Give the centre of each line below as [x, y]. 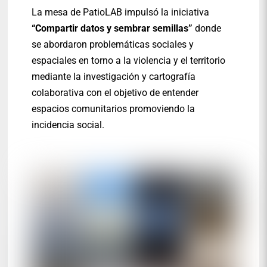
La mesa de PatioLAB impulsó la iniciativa [122, 13]
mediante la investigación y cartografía [114, 77]
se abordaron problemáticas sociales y [113, 45]
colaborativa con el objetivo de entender [115, 93]
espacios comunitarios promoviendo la [114, 109]
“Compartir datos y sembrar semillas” [112, 29]
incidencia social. [68, 125]
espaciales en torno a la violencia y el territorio [129, 61]
